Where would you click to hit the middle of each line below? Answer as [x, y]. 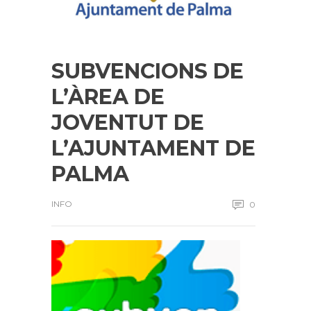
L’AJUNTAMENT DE [153, 148]
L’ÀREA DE [108, 97]
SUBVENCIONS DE [148, 71]
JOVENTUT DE [128, 123]
